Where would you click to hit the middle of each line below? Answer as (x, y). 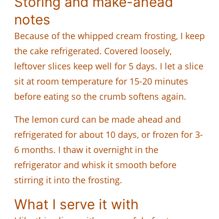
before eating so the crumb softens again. (100, 96)
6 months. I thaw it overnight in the (86, 149)
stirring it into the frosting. (68, 180)
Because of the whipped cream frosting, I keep (109, 35)
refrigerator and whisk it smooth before (95, 164)
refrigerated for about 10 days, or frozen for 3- (109, 134)
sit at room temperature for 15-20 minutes (101, 81)
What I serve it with (77, 204)
